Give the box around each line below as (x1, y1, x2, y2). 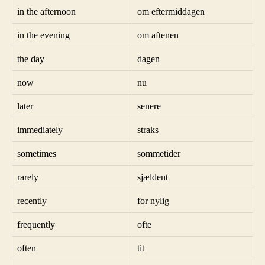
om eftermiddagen (137, 6, 205, 17)
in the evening (17, 30, 70, 40)
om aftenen (137, 30, 179, 40)
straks (137, 124, 159, 135)
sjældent (137, 172, 168, 182)
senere (137, 101, 161, 111)
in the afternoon (17, 6, 76, 17)
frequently (17, 219, 55, 230)
